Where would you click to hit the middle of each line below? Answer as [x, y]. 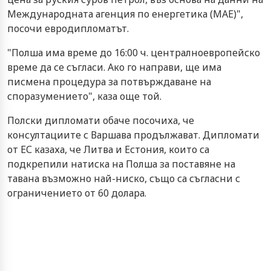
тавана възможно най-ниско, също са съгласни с [124, 178]
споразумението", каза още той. [84, 96]
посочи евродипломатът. [68, 28]
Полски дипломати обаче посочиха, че [101, 120]
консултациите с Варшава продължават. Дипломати [133, 135]
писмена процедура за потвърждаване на [109, 81]
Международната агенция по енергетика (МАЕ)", [125, 14]
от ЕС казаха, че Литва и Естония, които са [108, 149]
